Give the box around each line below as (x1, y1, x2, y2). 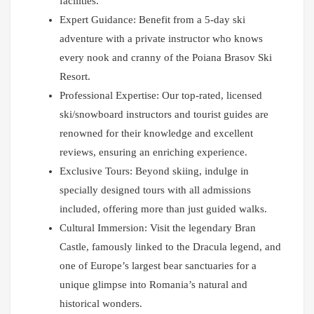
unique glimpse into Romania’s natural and (60, 279, 247, 291)
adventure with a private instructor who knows (60, 33, 263, 45)
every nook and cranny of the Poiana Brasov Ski (60, 52, 272, 64)
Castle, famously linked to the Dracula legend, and (60, 241, 281, 253)
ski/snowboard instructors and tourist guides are (60, 109, 268, 121)
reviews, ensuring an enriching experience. (60, 146, 247, 158)
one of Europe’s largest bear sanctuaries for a (60, 260, 257, 272)
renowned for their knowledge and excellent (60, 128, 253, 139)
